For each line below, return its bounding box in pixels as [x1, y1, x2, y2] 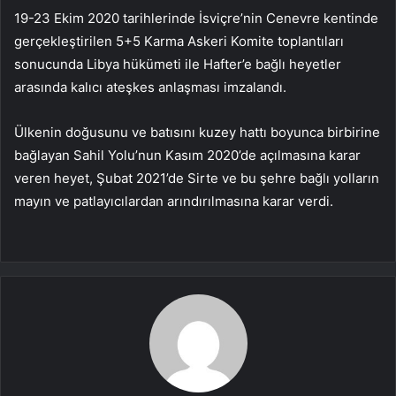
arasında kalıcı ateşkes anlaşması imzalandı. [14, 78, 286, 95]
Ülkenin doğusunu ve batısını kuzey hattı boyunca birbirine [14, 123, 380, 141]
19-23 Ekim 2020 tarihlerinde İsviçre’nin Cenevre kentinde [14, 9, 378, 27]
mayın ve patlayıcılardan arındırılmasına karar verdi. [14, 192, 333, 209]
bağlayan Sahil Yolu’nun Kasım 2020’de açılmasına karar [14, 146, 361, 164]
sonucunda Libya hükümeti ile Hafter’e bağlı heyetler [14, 55, 341, 72]
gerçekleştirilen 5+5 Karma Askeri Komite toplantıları [14, 32, 344, 49]
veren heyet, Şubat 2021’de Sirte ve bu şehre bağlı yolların [14, 169, 379, 187]
